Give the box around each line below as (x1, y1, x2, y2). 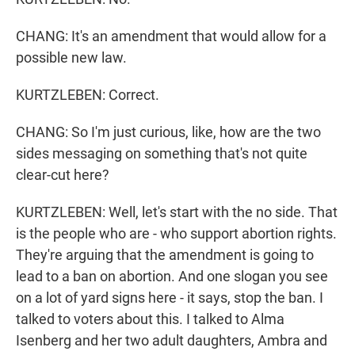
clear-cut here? (16, 166, 109, 184)
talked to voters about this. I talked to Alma (16, 311, 284, 328)
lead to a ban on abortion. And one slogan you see (16, 268, 328, 285)
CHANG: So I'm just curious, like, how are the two (16, 124, 321, 141)
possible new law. (16, 49, 127, 67)
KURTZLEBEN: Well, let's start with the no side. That (16, 204, 338, 221)
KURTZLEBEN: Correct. (16, 86, 159, 104)
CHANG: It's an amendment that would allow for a (16, 28, 326, 45)
